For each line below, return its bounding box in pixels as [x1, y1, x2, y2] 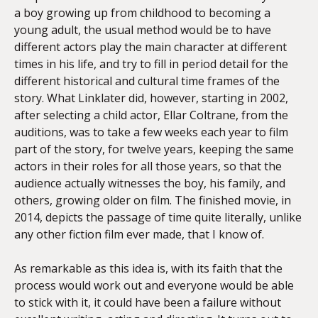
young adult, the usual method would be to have [14, 22, 271, 38]
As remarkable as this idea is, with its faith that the [14, 261, 283, 276]
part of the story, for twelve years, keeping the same [14, 141, 294, 157]
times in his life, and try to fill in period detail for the [14, 56, 288, 72]
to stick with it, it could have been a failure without [14, 295, 281, 310]
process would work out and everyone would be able [14, 278, 294, 293]
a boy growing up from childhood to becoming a [14, 5, 270, 21]
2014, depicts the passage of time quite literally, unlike [14, 209, 302, 225]
